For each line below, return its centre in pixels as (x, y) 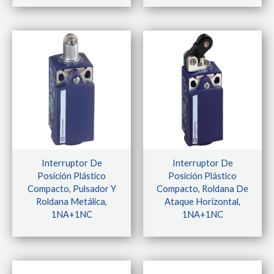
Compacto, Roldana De (202, 189)
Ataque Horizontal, (202, 202)
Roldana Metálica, (72, 202)
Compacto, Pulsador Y (72, 189)
